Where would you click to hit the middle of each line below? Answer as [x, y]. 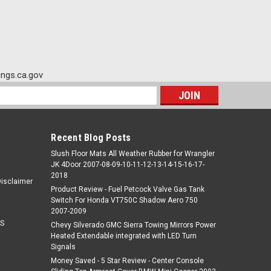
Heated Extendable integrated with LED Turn [124, 236]
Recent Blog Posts [91, 138]
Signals [64, 247]
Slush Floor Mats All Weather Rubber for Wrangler [133, 154]
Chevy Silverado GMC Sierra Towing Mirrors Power [134, 225]
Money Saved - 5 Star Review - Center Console [128, 261]
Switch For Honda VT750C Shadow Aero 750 [125, 200]
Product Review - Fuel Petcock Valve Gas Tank [128, 189]
